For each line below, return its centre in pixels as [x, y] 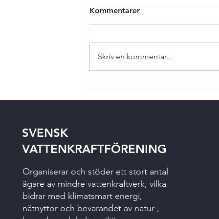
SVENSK [45, 133]
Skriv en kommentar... [135, 56]
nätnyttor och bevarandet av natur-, [91, 208]
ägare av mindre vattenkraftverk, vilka [95, 184]
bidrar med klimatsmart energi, [83, 196]
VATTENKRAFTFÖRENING [95, 149]
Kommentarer [115, 11]
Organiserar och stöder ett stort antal [96, 172]
